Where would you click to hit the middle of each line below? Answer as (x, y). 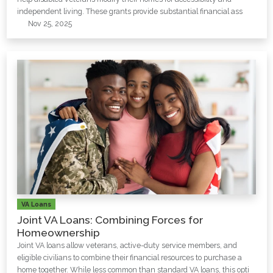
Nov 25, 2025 (49, 24)
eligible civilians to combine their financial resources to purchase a (129, 257)
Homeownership (58, 232)
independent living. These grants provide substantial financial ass (130, 12)
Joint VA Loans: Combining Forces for (110, 220)
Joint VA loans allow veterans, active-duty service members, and (127, 245)
